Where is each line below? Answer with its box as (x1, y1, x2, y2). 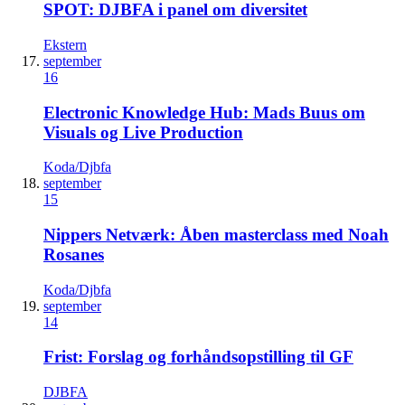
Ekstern (43, 36, 87, 52)
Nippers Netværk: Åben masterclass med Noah (43, 225, 389, 245)
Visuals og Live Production (43, 122, 243, 142)
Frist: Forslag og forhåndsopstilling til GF (43, 347, 353, 367)
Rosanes (43, 245, 104, 265)
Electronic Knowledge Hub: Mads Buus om (43, 102, 365, 122)
